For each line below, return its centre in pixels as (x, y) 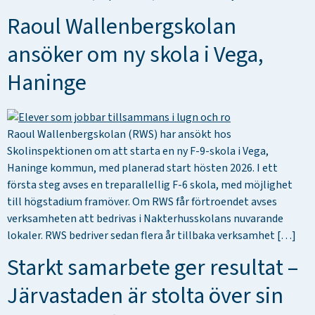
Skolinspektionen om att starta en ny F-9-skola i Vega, (138, 152)
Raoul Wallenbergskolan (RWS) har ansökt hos (119, 135)
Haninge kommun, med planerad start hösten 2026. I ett (142, 168)
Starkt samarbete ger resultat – (153, 268)
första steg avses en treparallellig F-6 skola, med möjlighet (150, 185)
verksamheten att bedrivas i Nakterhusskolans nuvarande (145, 219)
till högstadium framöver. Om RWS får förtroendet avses (142, 202)
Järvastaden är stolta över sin (145, 296)
